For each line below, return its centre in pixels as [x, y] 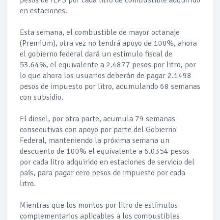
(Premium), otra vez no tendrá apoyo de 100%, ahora [108, 43]
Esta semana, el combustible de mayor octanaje [100, 33]
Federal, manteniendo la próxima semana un [95, 141]
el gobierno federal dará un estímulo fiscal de [96, 54]
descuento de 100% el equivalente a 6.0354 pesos [105, 151]
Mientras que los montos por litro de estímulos [99, 206]
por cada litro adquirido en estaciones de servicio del [107, 162]
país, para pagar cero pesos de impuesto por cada [102, 173]
